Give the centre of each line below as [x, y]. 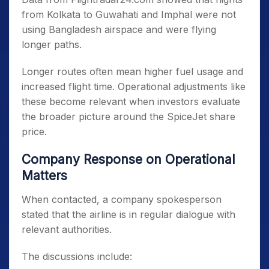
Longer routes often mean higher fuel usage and [132, 72]
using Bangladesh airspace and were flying [119, 30]
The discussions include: [77, 257]
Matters [44, 176]
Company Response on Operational [128, 160]
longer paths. [52, 45]
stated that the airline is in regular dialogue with [128, 215]
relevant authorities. [67, 230]
